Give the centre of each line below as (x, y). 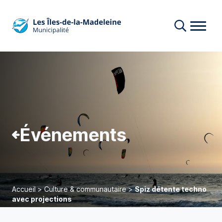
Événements (73, 135)
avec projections (42, 199)
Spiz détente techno (171, 189)
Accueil (24, 189)
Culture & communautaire (85, 189)
